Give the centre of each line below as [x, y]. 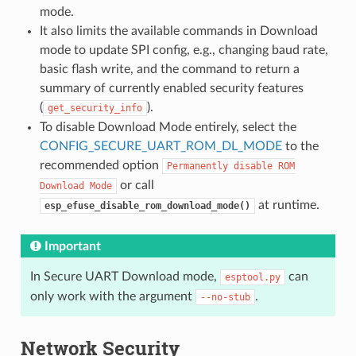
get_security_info [95, 108]
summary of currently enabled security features [171, 88]
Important [72, 246]
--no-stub [225, 297]
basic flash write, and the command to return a [169, 69]
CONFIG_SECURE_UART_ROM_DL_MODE [161, 146]
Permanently [197, 166]
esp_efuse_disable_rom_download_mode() [147, 205]
